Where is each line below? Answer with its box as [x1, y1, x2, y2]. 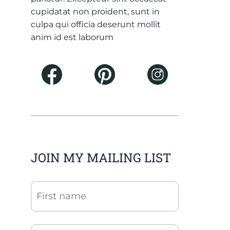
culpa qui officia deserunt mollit [31, 20, 161, 29]
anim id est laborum [31, 32, 113, 42]
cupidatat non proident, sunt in [31, 7, 160, 16]
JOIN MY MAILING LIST [31, 149, 171, 166]
